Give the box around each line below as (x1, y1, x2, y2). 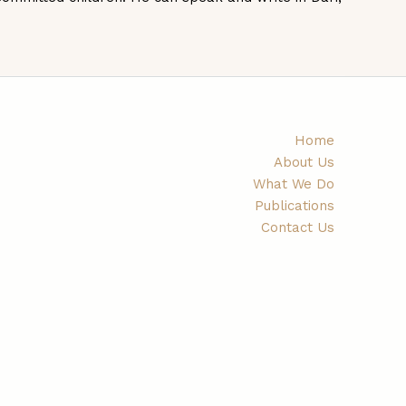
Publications (254, 197, 334, 214)
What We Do (252, 175, 334, 192)
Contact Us (260, 218, 334, 236)
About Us (273, 153, 334, 170)
